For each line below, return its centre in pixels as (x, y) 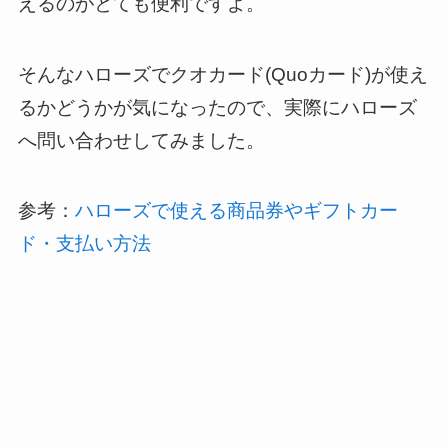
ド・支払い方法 (84, 244)
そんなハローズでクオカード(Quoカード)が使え (222, 74)
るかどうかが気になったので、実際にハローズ (217, 107)
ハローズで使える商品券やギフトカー (236, 211)
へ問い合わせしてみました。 (141, 140)
